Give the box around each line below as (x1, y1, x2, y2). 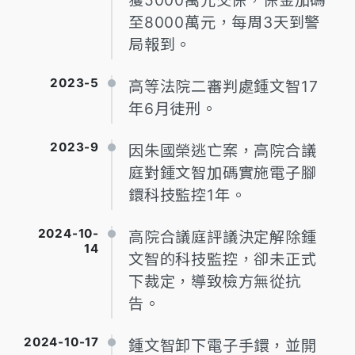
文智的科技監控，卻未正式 (128, 250, 317, 269)
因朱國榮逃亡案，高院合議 (128, 141, 317, 161)
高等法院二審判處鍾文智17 (128, 77, 319, 97)
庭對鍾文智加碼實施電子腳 (128, 163, 317, 183)
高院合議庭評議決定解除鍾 (128, 227, 317, 247)
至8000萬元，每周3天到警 (128, 13, 321, 32)
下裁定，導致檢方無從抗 (128, 272, 301, 292)
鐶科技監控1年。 (128, 185, 246, 205)
